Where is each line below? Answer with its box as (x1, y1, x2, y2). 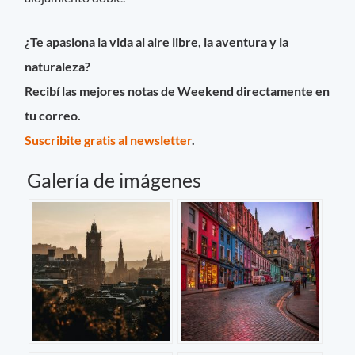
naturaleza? (25, 58, 91, 74)
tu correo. (25, 107, 82, 123)
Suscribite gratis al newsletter (25, 132, 193, 147)
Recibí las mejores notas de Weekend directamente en (25, 82, 330, 98)
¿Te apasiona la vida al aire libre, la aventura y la (25, 33, 289, 49)
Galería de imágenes (27, 167, 201, 192)
